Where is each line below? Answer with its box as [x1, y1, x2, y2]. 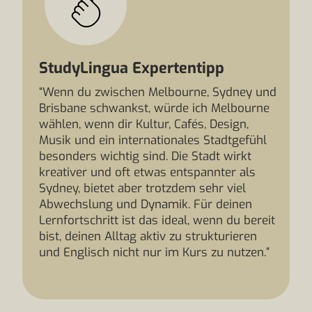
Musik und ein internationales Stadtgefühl [39, 132, 267, 148]
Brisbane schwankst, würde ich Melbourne [39, 100, 270, 116]
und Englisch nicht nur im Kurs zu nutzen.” [39, 244, 270, 260]
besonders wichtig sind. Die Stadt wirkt [39, 148, 251, 164]
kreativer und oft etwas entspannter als [39, 164, 256, 180]
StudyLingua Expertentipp [39, 58, 224, 78]
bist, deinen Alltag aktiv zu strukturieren [39, 228, 257, 244]
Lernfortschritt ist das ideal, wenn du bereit [39, 212, 275, 228]
